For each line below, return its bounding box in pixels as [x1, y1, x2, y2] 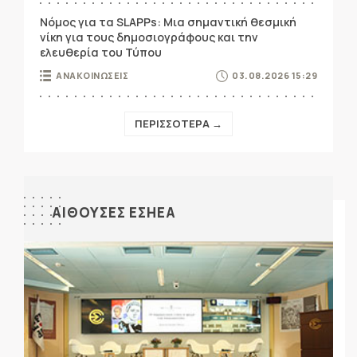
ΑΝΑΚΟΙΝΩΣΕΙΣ [56, 69, 128, 82]
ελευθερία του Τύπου [40, 45, 162, 61]
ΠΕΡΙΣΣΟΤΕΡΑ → [135, 116, 222, 131]
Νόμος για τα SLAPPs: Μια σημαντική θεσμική [40, 14, 296, 30]
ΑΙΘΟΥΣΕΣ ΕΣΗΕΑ [52, 203, 176, 222]
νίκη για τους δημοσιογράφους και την [40, 29, 258, 45]
